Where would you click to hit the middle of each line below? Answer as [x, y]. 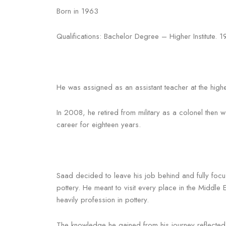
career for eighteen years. [99, 125]
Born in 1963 [77, 11]
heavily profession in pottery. [103, 200]
